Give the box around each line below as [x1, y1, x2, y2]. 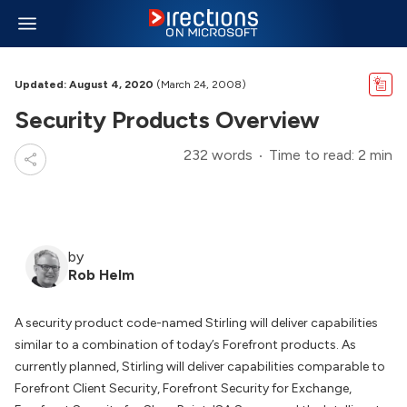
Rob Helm [68, 266, 134, 283]
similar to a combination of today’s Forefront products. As [15, 337, 356, 352]
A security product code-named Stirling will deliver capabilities [15, 315, 378, 331]
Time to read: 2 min [269, 146, 392, 164]
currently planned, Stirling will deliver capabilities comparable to [15, 359, 385, 374]
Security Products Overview [15, 105, 320, 134]
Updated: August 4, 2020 [15, 78, 154, 91]
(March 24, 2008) [154, 78, 246, 91]
